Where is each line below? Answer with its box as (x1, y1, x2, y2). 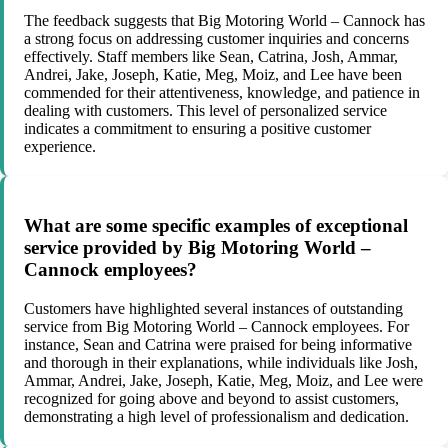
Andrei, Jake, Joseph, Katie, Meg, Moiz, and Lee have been (24, 66, 402, 84)
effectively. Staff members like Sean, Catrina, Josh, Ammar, (24, 48, 398, 66)
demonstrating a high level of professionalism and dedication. (24, 407, 409, 425)
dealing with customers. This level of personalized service (24, 102, 387, 120)
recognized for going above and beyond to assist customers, (24, 389, 399, 407)
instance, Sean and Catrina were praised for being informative (24, 335, 412, 353)
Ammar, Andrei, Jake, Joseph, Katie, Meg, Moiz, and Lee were (24, 371, 423, 389)
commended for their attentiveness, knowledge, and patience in (24, 84, 420, 102)
